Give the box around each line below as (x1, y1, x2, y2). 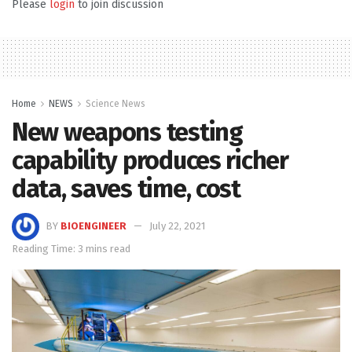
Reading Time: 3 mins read (12, 243, 130, 255)
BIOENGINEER (60, 220, 126, 233)
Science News (86, 98, 145, 110)
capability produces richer (12, 145, 288, 176)
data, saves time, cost (12, 174, 240, 204)
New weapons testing (12, 117, 243, 148)
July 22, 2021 (149, 220, 205, 233)
